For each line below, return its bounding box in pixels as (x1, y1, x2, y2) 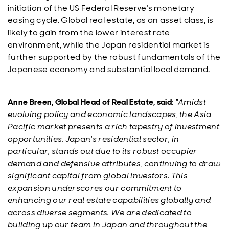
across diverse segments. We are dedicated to (8, 207, 192, 218)
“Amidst (175, 97, 206, 107)
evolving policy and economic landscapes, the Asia (8, 109, 212, 120)
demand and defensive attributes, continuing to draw (8, 158, 221, 169)
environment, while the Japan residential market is (8, 39, 210, 50)
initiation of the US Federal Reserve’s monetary (8, 3, 195, 13)
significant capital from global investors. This (8, 170, 188, 181)
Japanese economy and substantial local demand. (8, 64, 210, 75)
